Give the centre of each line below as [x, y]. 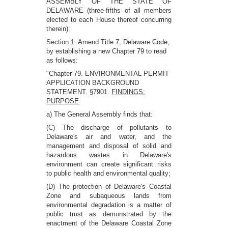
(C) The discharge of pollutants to [109, 127]
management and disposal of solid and [109, 146]
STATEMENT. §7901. [79, 92]
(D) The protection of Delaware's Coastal [109, 187]
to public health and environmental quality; [109, 173]
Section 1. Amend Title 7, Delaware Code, [108, 42]
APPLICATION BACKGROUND [93, 83]
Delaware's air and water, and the [109, 137]
